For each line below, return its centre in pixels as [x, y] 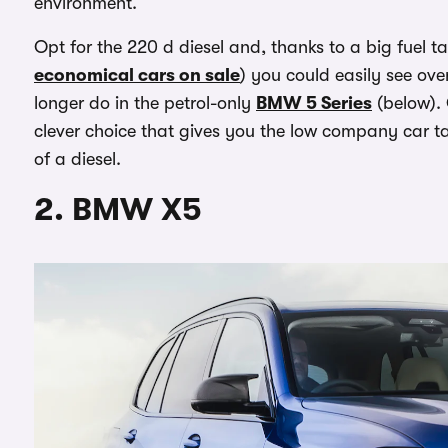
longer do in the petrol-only [145, 102]
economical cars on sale [137, 74]
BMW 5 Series [314, 102]
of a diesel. [77, 158]
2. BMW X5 [118, 209]
